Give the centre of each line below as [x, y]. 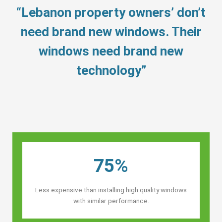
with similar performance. [111, 200]
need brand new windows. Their [111, 31]
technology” [111, 70]
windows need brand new [111, 51]
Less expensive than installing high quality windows [111, 190]
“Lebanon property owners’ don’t [111, 12]
